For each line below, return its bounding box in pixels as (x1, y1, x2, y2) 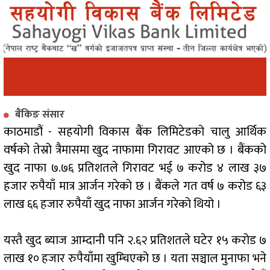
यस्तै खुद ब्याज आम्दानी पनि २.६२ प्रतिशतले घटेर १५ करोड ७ (4, 230, 266, 251)
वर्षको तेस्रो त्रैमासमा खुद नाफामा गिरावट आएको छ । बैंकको (4, 140, 266, 161)
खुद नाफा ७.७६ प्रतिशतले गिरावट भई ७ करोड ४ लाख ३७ (4, 158, 266, 179)
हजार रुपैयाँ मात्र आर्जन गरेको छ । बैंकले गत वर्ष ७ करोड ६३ (4, 176, 266, 197)
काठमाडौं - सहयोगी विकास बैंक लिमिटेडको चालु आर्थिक (4, 122, 266, 143)
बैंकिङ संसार (15, 106, 64, 124)
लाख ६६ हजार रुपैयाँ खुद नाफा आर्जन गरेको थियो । (4, 194, 224, 215)
